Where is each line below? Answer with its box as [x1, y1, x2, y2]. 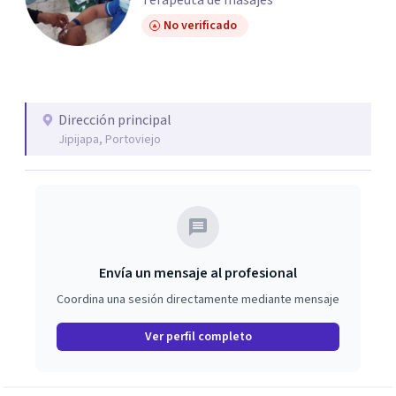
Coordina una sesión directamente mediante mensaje [57, 291, 339, 308]
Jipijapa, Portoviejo [58, 131, 161, 148]
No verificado [164, 17, 237, 34]
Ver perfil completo [144, 328, 252, 346]
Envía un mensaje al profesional [99, 263, 297, 283]
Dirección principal [58, 110, 171, 130]
